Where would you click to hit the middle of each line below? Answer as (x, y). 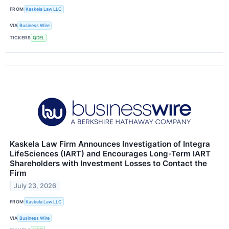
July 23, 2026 (35, 186)
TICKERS (20, 38)
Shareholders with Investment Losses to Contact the (108, 164)
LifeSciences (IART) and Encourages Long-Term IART (110, 154)
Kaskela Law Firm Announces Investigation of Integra (110, 144)
